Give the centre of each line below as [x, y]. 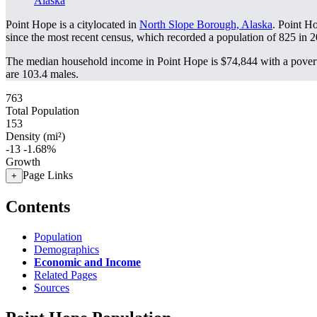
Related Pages [65, 275]
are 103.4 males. [42, 74]
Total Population [42, 111]
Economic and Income [87, 262]
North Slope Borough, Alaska [206, 24]
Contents [38, 206]
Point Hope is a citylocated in [73, 24]
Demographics [67, 249]
